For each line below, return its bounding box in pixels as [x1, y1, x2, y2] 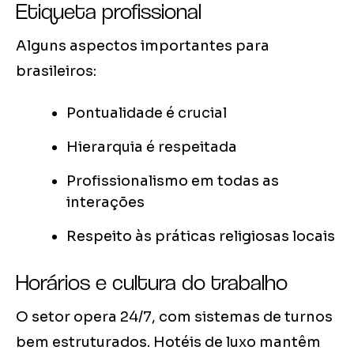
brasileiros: [16, 62, 96, 81]
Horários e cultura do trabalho [16, 269, 288, 296]
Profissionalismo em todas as [66, 172, 279, 190]
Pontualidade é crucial [66, 104, 227, 122]
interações [66, 194, 145, 212]
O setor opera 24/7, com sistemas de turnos [16, 308, 333, 326]
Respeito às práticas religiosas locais [66, 228, 335, 246]
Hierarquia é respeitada [66, 138, 237, 156]
